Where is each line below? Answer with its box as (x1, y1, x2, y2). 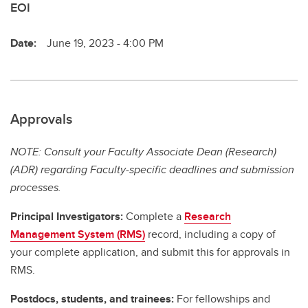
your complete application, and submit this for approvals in (10, 243, 290, 260)
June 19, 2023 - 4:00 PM (47, 34, 164, 51)
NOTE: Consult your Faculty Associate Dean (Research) (10, 143, 276, 159)
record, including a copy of (145, 225, 276, 242)
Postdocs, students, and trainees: (10, 290, 174, 307)
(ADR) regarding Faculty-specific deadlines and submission (10, 161, 294, 177)
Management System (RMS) (10, 225, 145, 242)
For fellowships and (174, 290, 270, 307)
